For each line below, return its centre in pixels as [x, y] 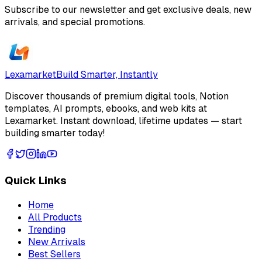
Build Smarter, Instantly [107, 75]
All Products [55, 217]
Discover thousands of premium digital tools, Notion [117, 96]
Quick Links [36, 181]
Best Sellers [54, 254]
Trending [47, 229]
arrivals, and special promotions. [75, 22]
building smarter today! [55, 133]
